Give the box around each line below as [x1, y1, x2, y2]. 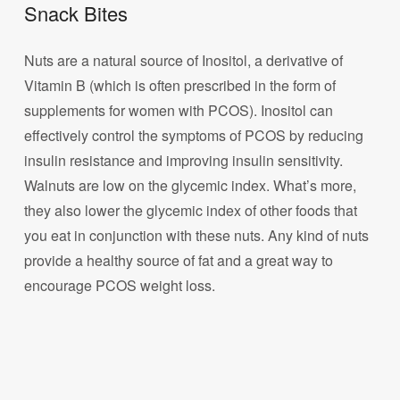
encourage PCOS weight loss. [24, 275, 216, 296]
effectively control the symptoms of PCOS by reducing [24, 125, 364, 146]
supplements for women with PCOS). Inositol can [24, 100, 334, 121]
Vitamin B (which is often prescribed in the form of [24, 75, 337, 96]
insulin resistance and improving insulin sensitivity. [24, 150, 344, 171]
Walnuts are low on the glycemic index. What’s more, [24, 175, 357, 196]
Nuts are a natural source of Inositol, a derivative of [24, 50, 344, 71]
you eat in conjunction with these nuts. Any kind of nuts [24, 225, 370, 246]
